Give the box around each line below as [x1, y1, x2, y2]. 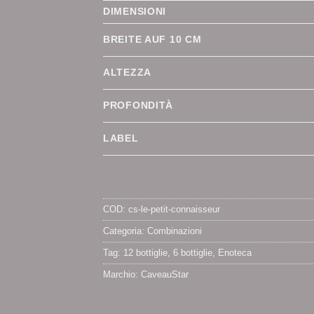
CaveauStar [141, 269, 189, 280]
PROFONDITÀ [103, 100, 174, 111]
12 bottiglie [123, 247, 168, 259]
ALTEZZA [103, 67, 152, 78]
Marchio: [103, 269, 141, 280]
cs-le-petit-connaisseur [128, 204, 220, 215]
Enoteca [218, 247, 252, 259]
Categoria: [103, 226, 147, 237]
